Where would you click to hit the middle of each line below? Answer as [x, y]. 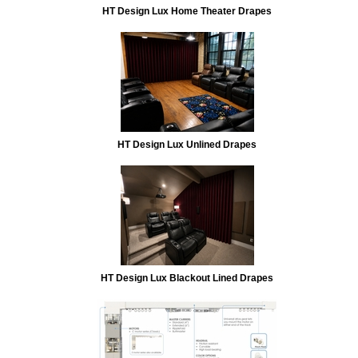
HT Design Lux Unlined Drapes [187, 144]
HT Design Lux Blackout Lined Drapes [187, 278]
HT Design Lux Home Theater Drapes [187, 11]
